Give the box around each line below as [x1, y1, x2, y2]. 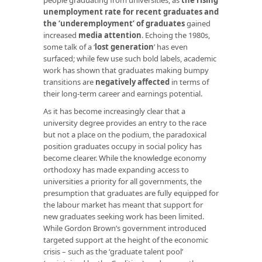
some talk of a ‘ [43, 41, 95, 52]
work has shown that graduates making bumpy [43, 64, 209, 75]
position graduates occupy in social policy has [43, 140, 202, 151]
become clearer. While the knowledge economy [43, 152, 206, 163]
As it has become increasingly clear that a [43, 105, 185, 116]
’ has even [154, 41, 188, 52]
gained [185, 18, 211, 29]
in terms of [170, 76, 209, 87]
